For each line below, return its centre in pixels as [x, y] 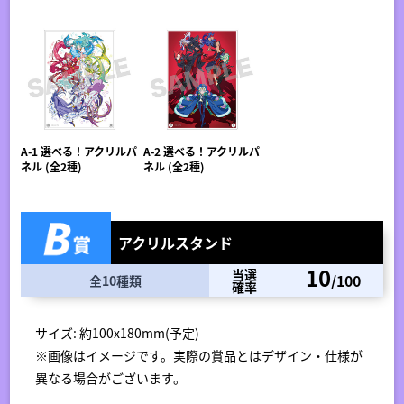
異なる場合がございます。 [111, 377]
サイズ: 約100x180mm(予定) [118, 332]
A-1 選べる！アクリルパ [79, 151]
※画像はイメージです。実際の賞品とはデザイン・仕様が [199, 355]
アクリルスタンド [176, 242]
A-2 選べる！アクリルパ [201, 151]
